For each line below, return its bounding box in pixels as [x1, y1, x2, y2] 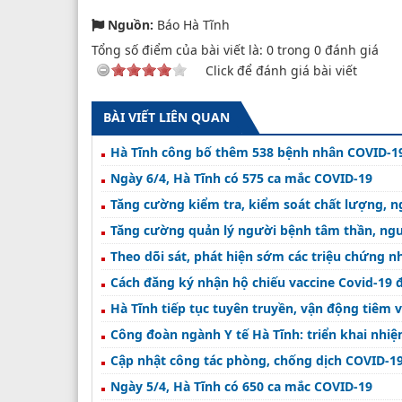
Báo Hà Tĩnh [153, 15, 230, 33]
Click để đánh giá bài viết [205, 61, 357, 79]
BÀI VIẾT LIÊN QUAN [103, 108, 230, 126]
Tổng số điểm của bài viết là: [92, 40, 267, 58]
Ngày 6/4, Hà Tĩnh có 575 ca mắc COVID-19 [110, 169, 372, 187]
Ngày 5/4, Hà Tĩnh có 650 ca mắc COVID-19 [110, 377, 372, 395]
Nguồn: [108, 15, 153, 33]
